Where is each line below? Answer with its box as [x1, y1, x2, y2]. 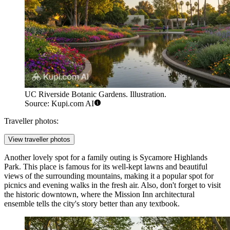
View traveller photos [8, 136, 70, 144]
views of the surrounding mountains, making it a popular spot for [4, 171, 214, 181]
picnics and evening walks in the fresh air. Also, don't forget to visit [4, 181, 221, 190]
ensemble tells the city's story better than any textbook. [4, 199, 180, 208]
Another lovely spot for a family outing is [4, 153, 140, 162]
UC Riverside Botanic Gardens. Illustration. [25, 90, 166, 99]
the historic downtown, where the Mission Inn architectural [4, 190, 195, 199]
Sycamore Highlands [140, 153, 207, 162]
